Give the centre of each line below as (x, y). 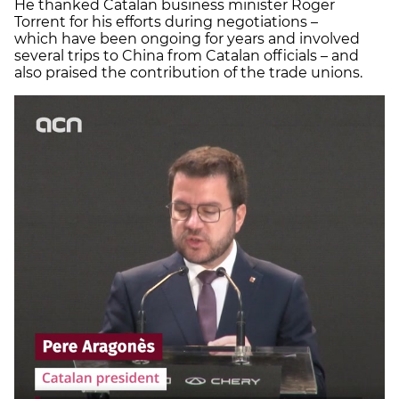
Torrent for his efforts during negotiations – (166, 21)
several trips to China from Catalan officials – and (187, 55)
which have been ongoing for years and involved (187, 38)
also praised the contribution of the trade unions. (190, 72)
